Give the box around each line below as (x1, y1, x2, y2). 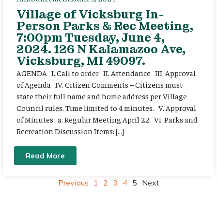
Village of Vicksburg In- (16, 7, 164, 22)
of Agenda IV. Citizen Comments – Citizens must (16, 79, 183, 90)
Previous (58, 177, 89, 187)
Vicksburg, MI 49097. (16, 53, 145, 69)
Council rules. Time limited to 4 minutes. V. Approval (16, 103, 196, 113)
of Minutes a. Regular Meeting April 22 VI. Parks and (16, 114, 198, 124)
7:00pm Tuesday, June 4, (16, 30, 165, 46)
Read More (26, 151, 65, 160)
